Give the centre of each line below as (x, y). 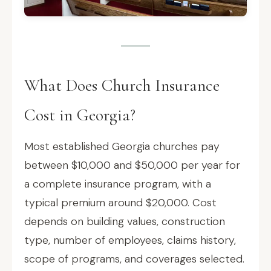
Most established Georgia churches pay (122, 146)
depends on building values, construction (125, 221)
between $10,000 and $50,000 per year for (132, 165)
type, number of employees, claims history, (130, 240)
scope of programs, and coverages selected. (134, 259)
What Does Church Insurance (122, 85)
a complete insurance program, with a (118, 184)
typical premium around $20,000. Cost (120, 203)
